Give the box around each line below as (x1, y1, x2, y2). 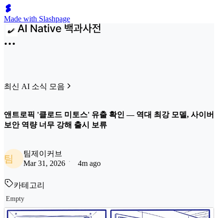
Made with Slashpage (4, 15, 70, 23)
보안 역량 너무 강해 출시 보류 (4, 121, 107, 129)
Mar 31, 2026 (23, 159, 65, 167)
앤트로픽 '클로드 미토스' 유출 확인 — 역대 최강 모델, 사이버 (4, 110, 214, 119)
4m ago (78, 159, 101, 167)
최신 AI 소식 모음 (4, 82, 65, 91)
